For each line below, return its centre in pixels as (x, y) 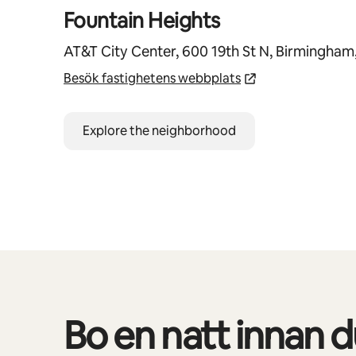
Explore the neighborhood (159, 130)
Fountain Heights (142, 20)
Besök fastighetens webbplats (152, 78)
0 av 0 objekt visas (110, 321)
